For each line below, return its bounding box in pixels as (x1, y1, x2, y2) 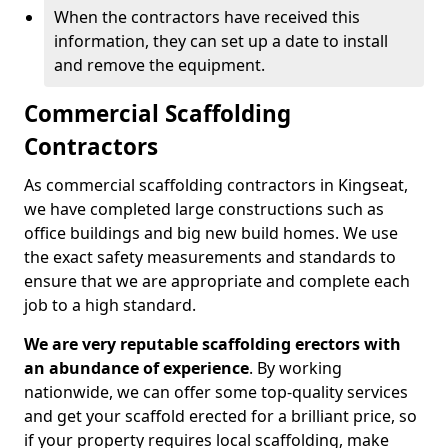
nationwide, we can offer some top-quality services (24, 381, 408, 403)
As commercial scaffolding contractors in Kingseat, (24, 174, 408, 196)
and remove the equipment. (54, 54, 265, 76)
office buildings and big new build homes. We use (24, 222, 398, 244)
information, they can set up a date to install (54, 30, 388, 52)
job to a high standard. (24, 294, 196, 316)
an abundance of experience (24, 357, 249, 379)
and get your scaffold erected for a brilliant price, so (24, 405, 417, 427)
